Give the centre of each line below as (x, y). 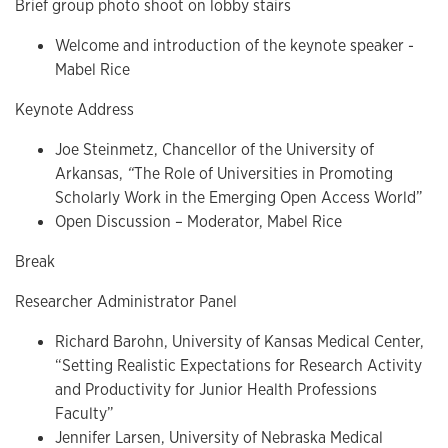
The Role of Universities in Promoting (263, 174)
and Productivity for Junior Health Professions (216, 390)
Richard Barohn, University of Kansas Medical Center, (239, 342)
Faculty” (84, 414)
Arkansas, (91, 174)
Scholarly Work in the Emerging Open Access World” (239, 198)
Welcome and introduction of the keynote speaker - (234, 46)
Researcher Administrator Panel (126, 302)
